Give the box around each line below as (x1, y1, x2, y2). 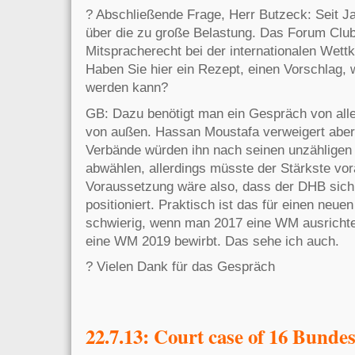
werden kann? (86, 79, 168, 96)
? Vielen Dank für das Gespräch (86, 258, 275, 274)
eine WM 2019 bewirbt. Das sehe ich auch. (86, 232, 339, 249)
